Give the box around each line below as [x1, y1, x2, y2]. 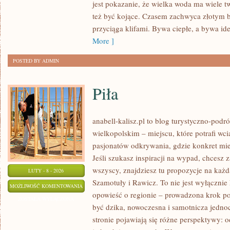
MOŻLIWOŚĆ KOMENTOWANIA [10, 182, 83, 189]
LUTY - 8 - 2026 [28, 167, 64, 174]
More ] [92, 35, 114, 46]
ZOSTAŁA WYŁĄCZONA [18, 195, 74, 202]
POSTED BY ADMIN [13, 57, 59, 64]
